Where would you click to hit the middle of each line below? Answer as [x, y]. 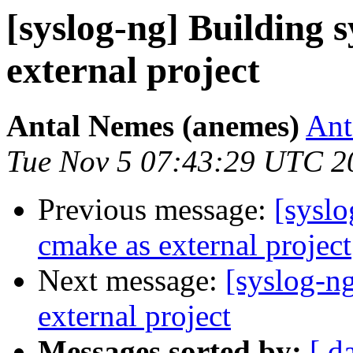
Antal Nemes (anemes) [153, 126]
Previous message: [156, 210]
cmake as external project [195, 245]
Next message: [132, 281]
